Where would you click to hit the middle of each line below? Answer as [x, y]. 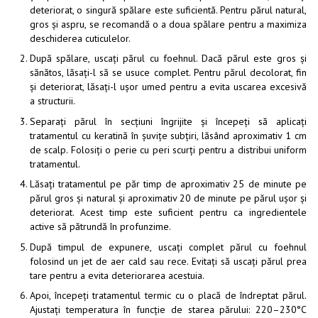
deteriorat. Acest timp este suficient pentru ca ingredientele [168, 213]
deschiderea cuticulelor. [80, 39]
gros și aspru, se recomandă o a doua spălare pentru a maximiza [168, 24]
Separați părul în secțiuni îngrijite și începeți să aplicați [168, 121]
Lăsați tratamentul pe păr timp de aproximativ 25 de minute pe [168, 184]
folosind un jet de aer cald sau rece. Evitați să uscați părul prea [168, 261]
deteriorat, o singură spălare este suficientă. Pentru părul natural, [168, 10]
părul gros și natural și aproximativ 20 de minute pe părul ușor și [168, 198]
